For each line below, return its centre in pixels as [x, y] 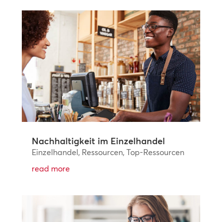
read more [51, 169]
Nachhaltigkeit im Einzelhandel [98, 141]
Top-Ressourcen [155, 152]
